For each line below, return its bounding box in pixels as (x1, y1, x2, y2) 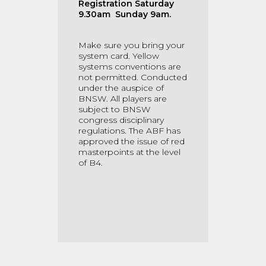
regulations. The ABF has (78, 125, 180, 136)
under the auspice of (78, 83, 164, 93)
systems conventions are (78, 61, 181, 72)
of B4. (78, 157, 103, 168)
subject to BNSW (78, 104, 150, 115)
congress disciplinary (78, 115, 164, 125)
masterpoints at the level (78, 147, 180, 157)
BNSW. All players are (78, 93, 167, 104)
